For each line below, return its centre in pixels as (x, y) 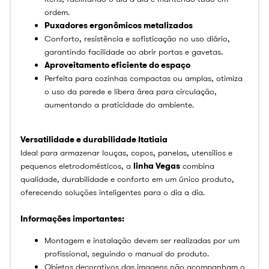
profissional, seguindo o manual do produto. (127, 253)
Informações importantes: (72, 219)
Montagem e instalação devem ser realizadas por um (142, 240)
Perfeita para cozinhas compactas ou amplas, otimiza (144, 78)
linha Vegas (157, 166)
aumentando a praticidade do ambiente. (119, 104)
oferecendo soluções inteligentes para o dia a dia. (113, 192)
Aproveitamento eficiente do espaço (117, 65)
